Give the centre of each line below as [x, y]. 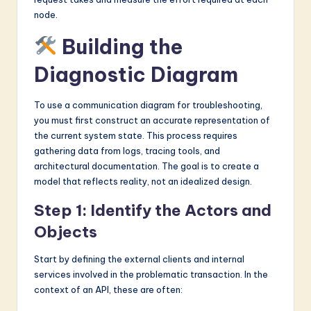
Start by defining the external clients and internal [139, 259]
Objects [66, 232]
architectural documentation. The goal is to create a [146, 166]
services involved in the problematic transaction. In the [151, 274]
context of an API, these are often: [108, 289]
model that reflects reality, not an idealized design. [143, 181]
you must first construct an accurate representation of [152, 120]
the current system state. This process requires [136, 135]
